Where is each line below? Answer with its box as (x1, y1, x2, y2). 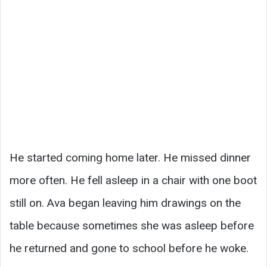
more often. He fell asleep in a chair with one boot (10, 173, 257, 188)
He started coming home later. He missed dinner (10, 151, 251, 165)
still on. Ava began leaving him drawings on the (10, 196, 241, 210)
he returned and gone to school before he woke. (10, 241, 249, 256)
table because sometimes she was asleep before (10, 219, 254, 233)
